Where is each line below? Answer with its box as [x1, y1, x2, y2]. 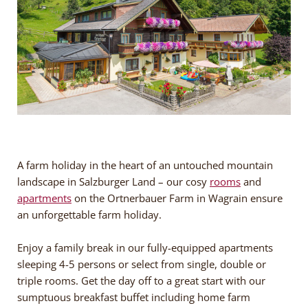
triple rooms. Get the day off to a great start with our [17, 274, 265, 288]
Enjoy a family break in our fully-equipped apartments [17, 241, 273, 255]
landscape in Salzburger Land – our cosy [17, 175, 210, 189]
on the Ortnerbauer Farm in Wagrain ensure [71, 191, 283, 206]
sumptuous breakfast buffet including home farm [17, 290, 250, 305]
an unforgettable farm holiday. [17, 208, 162, 222]
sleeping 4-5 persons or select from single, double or [17, 257, 266, 272]
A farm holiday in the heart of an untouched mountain [17, 158, 273, 173]
